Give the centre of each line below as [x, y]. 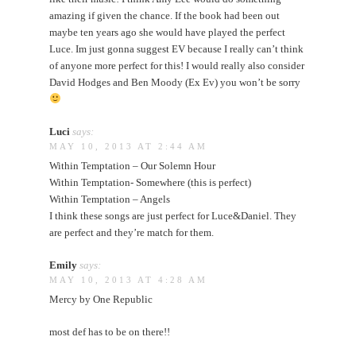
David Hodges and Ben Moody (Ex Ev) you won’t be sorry [175, 82]
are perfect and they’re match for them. [132, 232]
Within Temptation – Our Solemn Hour [133, 165]
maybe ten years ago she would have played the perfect [168, 32]
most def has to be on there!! [110, 331]
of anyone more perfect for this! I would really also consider [177, 65]
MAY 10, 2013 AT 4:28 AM [129, 279]
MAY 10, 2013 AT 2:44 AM [129, 146]
